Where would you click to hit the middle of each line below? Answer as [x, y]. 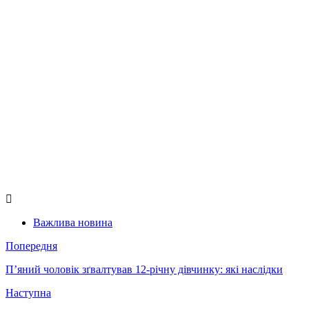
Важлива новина [73, 223]
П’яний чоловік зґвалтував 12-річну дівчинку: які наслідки [144, 270]
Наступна [28, 293]
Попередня [31, 246]
